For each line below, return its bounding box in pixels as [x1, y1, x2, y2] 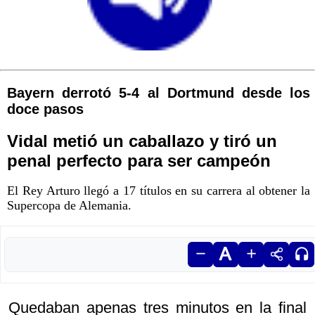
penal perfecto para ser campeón [7, 150, 271, 170]
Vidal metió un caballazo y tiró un [7, 131, 277, 150]
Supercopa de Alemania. [7, 198, 131, 212]
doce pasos [7, 101, 84, 117]
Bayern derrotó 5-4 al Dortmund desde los [7, 84, 310, 101]
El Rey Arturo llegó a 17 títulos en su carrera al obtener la [7, 183, 310, 198]
